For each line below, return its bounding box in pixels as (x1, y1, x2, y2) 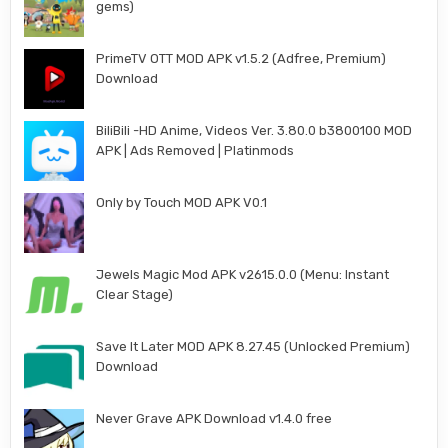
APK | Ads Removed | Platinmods (96, 142, 295, 158)
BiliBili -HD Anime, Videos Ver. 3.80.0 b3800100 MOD (96, 122, 413, 138)
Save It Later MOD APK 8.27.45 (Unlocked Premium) (96, 338, 411, 354)
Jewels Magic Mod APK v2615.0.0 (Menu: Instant (96, 266, 390, 282)
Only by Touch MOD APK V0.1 (96, 194, 268, 210)
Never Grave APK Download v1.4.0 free (96, 410, 333, 426)
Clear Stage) (96, 286, 174, 302)
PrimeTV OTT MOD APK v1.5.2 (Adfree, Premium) (96, 50, 387, 66)
